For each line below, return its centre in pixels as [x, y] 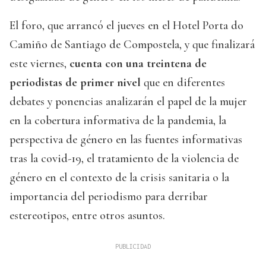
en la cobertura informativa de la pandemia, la [118, 121]
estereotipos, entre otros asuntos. [87, 216]
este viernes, [38, 64]
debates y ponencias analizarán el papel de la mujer [128, 102]
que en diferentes [184, 83]
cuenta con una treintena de [137, 64]
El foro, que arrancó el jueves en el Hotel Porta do [126, 26]
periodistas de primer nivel [77, 83]
